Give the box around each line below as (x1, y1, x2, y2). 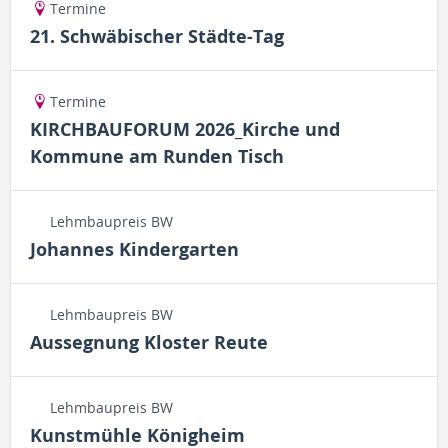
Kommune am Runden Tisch (30, 144, 284, 169)
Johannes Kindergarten (30, 237, 239, 262)
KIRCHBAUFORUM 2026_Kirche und (30, 117, 340, 142)
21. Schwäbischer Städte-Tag (30, 24, 284, 49)
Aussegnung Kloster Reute (30, 330, 268, 355)
